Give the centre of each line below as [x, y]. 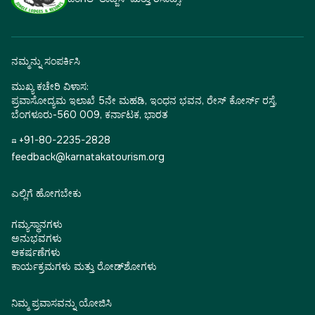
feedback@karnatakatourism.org [88, 157]
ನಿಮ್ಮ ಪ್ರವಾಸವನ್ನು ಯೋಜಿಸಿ [62, 303]
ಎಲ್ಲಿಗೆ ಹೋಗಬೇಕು [46, 194]
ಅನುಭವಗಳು [37, 239]
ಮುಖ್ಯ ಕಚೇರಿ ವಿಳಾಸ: [50, 87]
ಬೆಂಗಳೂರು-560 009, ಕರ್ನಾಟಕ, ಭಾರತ [90, 115]
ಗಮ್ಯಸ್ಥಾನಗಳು [37, 225]
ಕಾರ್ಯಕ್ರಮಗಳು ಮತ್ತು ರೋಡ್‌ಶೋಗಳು [84, 267]
